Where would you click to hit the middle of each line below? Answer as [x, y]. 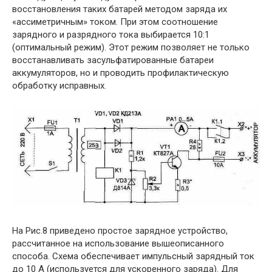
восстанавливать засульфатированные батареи [113, 60]
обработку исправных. [59, 85]
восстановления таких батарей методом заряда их [120, 9]
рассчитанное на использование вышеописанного [118, 244]
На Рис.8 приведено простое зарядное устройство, [120, 231]
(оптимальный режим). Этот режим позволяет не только [131, 47]
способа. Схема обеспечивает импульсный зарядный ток [133, 257]
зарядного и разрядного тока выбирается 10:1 [111, 34]
